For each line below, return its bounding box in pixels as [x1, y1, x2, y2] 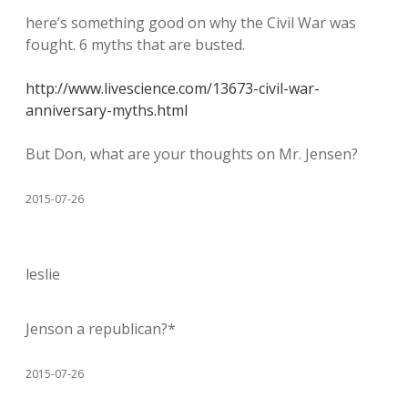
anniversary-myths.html [25, 100, 188, 120]
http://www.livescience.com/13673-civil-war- [25, 78, 320, 98]
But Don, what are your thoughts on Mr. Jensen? [25, 144, 358, 164]
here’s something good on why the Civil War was [25, 13, 356, 33]
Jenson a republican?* [25, 319, 176, 339]
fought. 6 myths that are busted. [25, 35, 245, 55]
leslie [25, 264, 60, 284]
